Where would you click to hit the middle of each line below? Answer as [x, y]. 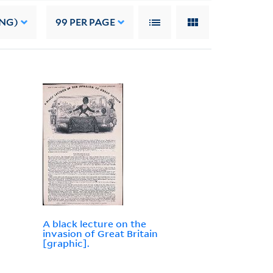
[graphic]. [66, 243]
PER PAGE [92, 22]
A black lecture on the [94, 224]
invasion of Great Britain [100, 234]
